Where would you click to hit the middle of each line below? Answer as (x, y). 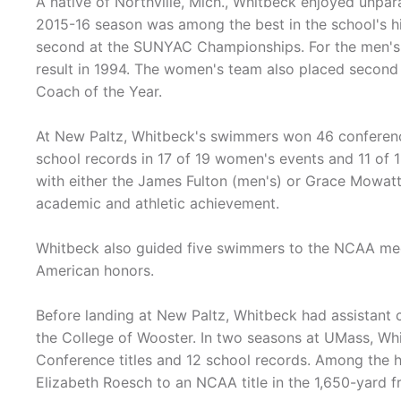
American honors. (95, 271)
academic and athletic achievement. (158, 204)
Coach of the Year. (99, 92)
